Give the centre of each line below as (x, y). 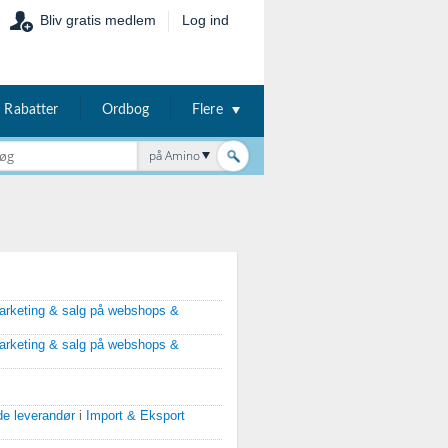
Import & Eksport (135, 416)
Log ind (205, 20)
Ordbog (125, 110)
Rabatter (31, 110)
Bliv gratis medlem (98, 20)
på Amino (174, 155)
